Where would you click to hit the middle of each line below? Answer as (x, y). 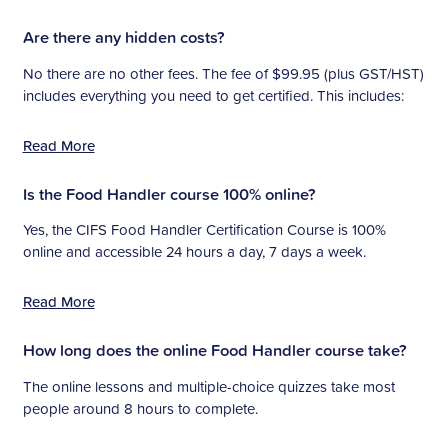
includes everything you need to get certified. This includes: (213, 95)
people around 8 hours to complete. (140, 408)
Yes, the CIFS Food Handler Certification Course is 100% (204, 230)
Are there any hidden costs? (123, 37)
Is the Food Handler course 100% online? (169, 193)
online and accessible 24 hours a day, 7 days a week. (194, 252)
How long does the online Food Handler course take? (214, 350)
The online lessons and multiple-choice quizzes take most (208, 386)
